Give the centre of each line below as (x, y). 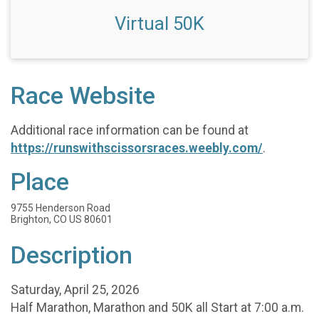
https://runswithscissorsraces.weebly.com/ (137, 148)
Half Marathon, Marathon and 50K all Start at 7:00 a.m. (157, 307)
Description (72, 256)
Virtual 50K (159, 23)
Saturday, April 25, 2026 (75, 289)
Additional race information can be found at (130, 130)
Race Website (83, 96)
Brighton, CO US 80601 (62, 220)
